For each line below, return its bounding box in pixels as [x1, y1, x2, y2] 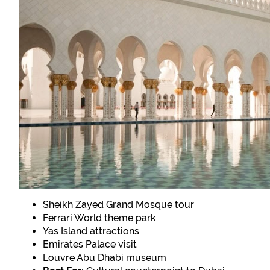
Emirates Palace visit [43, 239, 137, 251]
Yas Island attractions [43, 225, 140, 237]
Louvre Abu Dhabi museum [43, 252, 167, 264]
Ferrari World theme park [43, 212, 157, 224]
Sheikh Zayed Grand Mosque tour [43, 199, 195, 211]
